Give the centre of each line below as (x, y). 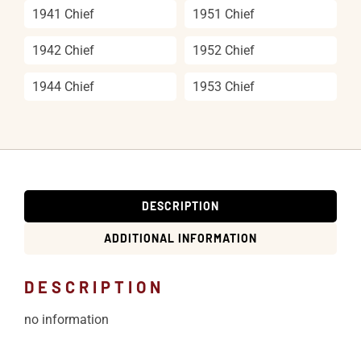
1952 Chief (224, 50)
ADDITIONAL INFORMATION (180, 238)
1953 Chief (224, 87)
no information (66, 320)
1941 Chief (63, 14)
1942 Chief (63, 50)
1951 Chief (224, 14)
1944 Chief (63, 87)
